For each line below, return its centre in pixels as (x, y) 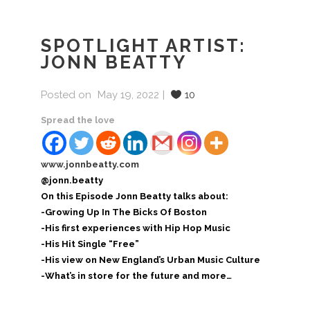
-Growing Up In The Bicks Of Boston (124, 212)
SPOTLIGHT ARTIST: (143, 46)
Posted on (66, 95)
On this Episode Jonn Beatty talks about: (134, 197)
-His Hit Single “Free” (90, 244)
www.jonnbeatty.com (90, 165)
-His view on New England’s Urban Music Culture (150, 260)
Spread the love (77, 120)
